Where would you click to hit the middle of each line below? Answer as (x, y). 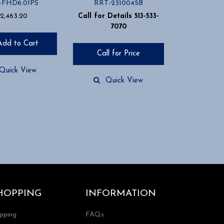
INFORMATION (121, 193)
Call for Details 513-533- (118, 16)
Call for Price (118, 53)
